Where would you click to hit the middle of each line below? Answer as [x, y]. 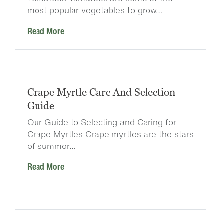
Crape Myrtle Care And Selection [101, 92]
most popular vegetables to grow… [95, 10]
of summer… [51, 146]
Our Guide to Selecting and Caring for [102, 122]
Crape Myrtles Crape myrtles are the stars [110, 134]
